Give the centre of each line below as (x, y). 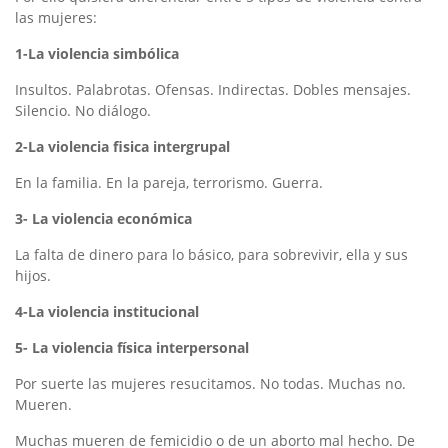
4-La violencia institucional (107, 311)
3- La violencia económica (103, 218)
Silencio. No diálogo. (83, 110)
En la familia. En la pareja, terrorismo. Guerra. (169, 182)
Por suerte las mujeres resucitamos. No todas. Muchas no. (210, 383)
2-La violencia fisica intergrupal (122, 146)
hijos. (33, 275)
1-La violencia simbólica (97, 53)
